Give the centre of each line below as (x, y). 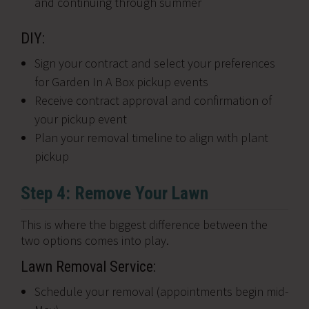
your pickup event (81, 119)
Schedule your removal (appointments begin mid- (161, 291)
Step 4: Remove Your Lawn (114, 193)
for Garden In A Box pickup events (121, 82)
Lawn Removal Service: (88, 267)
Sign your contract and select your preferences (155, 63)
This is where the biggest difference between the (144, 225)
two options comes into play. (95, 240)
